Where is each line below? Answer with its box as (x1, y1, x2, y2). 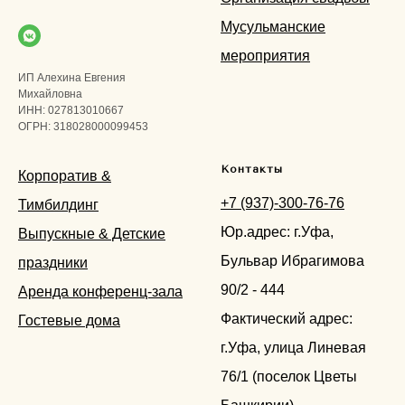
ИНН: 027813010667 (18, 103, 124, 117)
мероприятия (221, 48, 310, 64)
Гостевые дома (18, 312, 120, 328)
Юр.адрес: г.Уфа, (221, 223, 334, 240)
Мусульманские (221, 19, 325, 35)
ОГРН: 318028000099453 (18, 119, 148, 133)
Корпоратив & (18, 167, 111, 184)
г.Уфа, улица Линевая (221, 339, 366, 355)
